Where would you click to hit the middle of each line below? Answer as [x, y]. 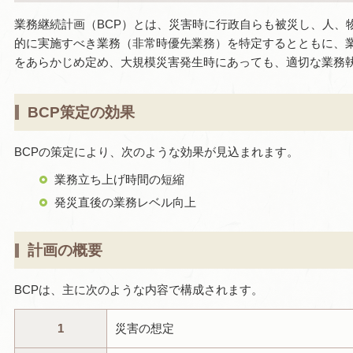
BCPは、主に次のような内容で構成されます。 [139, 290]
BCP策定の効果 [81, 113]
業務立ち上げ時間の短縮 [120, 180]
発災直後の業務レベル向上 [126, 202]
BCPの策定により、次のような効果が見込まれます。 [156, 152]
